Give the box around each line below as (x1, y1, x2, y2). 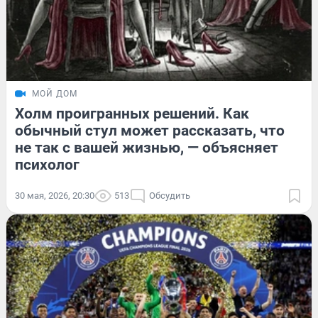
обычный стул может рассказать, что (15, 122, 285, 140)
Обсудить (149, 190, 190, 202)
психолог (15, 156, 79, 174)
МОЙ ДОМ (32, 89, 77, 99)
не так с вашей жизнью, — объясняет (15, 139, 278, 157)
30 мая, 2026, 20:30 (15, 190, 94, 202)
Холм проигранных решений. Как (15, 105, 249, 123)
